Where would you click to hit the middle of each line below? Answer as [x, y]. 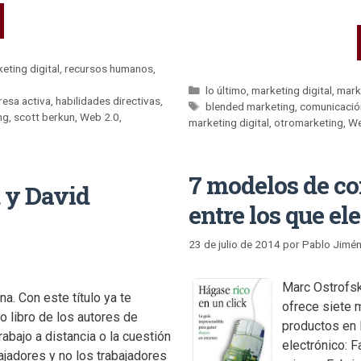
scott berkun [44, 117]
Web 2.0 [100, 117]
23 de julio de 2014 [234, 244]
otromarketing [309, 123]
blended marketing [251, 107]
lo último [226, 91]
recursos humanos [109, 69]
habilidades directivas [108, 101]
